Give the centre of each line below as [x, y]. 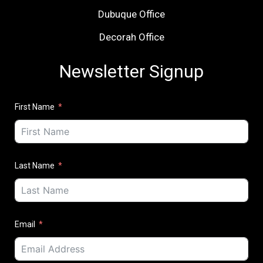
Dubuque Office [131, 14]
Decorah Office [131, 37]
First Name [35, 107]
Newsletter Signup [131, 72]
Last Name [35, 166]
